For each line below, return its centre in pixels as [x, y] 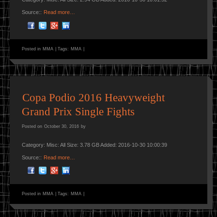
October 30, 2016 [62, 126]
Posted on [33, 126]
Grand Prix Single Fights [78, 111]
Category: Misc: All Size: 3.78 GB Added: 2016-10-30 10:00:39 [94, 145]
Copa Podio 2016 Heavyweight [93, 97]
